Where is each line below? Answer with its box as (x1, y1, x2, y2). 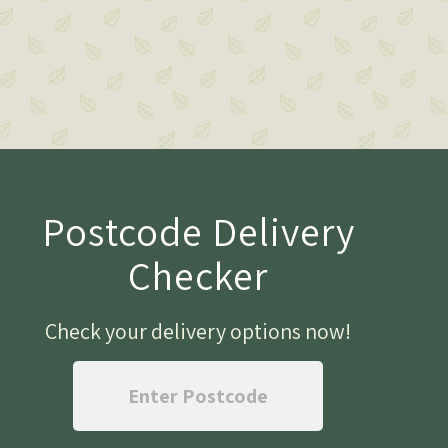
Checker (128, 249, 268, 302)
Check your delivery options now (45, 317, 345, 346)
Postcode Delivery (41, 205, 355, 258)
